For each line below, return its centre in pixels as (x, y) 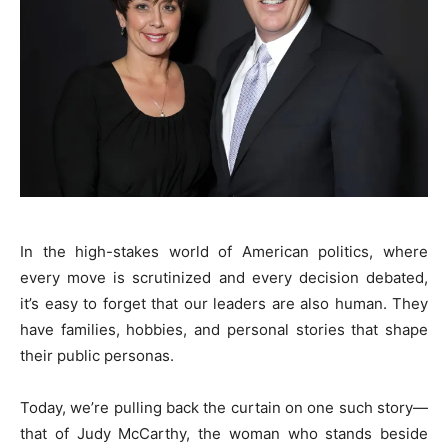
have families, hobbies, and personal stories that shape (224, 329)
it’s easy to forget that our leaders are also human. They (224, 303)
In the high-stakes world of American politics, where (224, 251)
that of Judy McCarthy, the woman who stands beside (224, 433)
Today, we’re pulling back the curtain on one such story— (224, 407)
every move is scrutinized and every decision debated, (224, 277)
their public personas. (97, 355)
